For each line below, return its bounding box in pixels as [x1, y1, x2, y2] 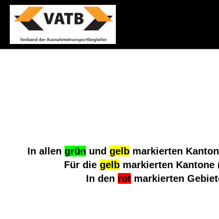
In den [86, 173, 118, 184]
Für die [64, 159, 100, 170]
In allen [27, 146, 65, 156]
